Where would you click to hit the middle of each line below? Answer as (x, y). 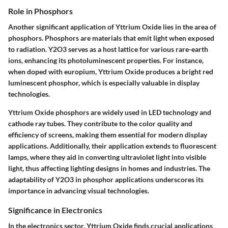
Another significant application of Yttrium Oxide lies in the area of (112, 26)
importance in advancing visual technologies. (79, 190)
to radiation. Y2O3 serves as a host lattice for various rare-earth (108, 49)
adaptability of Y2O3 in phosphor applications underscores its (106, 179)
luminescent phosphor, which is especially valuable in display (104, 82)
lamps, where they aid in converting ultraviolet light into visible (107, 157)
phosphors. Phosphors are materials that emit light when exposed (111, 38)
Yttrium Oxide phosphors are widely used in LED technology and (110, 112)
